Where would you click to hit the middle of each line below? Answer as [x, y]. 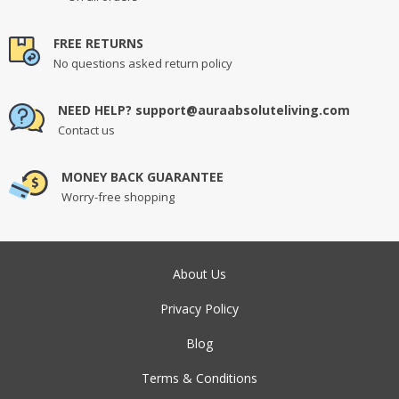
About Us [199, 273]
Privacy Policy [199, 308]
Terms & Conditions [199, 378]
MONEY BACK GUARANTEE [142, 176]
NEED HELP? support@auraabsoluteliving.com [204, 110]
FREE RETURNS [98, 44]
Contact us [86, 130]
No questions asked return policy [143, 64]
